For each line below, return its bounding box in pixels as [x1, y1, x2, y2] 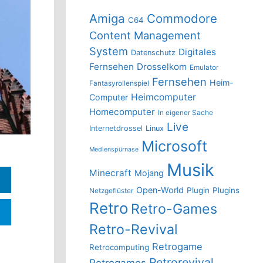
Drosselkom [137, 61, 187, 73]
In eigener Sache [158, 108, 213, 117]
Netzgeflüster [89, 186, 133, 195]
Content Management [89, 29, 201, 42]
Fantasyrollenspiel [89, 79, 149, 88]
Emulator [190, 63, 218, 72]
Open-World [136, 185, 184, 195]
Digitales [178, 46, 216, 58]
